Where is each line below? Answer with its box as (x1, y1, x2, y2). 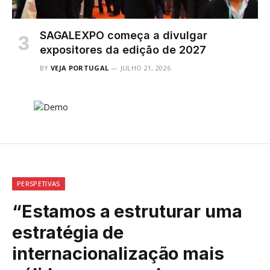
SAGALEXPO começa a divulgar (40, 28, 207, 42)
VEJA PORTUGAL (51, 63, 109, 72)
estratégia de (12, 221, 124, 243)
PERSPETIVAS (17, 178, 60, 188)
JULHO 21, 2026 (120, 63, 171, 72)
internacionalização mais (12, 242, 224, 264)
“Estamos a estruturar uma (12, 200, 242, 222)
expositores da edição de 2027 (40, 43, 206, 56)
